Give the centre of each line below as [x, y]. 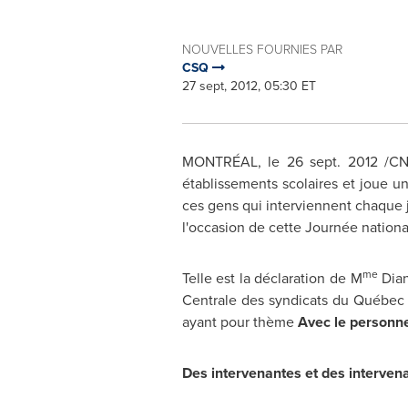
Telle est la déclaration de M [272, 278]
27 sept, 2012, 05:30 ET [249, 86]
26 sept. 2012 [332, 162]
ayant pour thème [240, 322]
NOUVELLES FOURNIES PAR [262, 49]
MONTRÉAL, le [234, 162]
